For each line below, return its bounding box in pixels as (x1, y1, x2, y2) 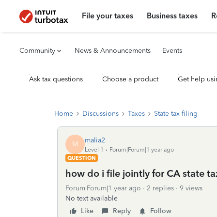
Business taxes (147, 11, 198, 20)
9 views (180, 184, 202, 192)
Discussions (82, 109, 119, 118)
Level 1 (85, 146, 104, 153)
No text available (65, 194, 118, 202)
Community (19, 46, 55, 55)
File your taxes (82, 11, 134, 20)
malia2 (85, 136, 105, 144)
